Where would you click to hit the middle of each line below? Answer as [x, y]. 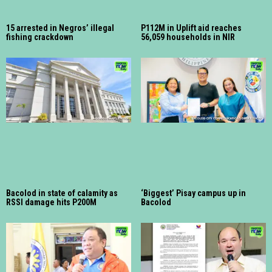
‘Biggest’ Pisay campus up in [193, 193]
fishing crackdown [40, 37]
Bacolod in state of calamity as [62, 193]
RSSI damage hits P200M [51, 202]
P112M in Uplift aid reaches [191, 28]
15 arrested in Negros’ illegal [60, 28]
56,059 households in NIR [188, 37]
